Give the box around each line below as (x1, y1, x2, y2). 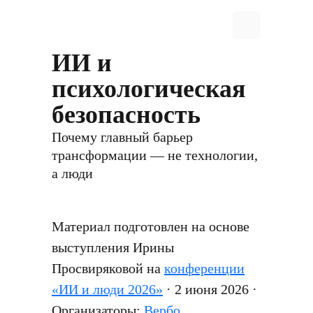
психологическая (52, 75, 245, 103)
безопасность (52, 101, 201, 129)
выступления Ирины (52, 240, 174, 255)
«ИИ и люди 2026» (52, 282, 163, 297)
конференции (164, 261, 245, 276)
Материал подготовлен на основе (52, 219, 249, 234)
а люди (52, 166, 93, 181)
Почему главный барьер (52, 129, 193, 145)
